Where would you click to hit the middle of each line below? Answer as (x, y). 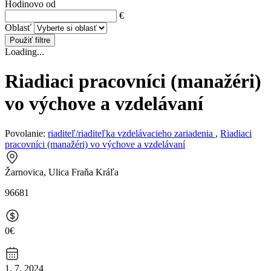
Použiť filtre (30, 40)
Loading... (24, 51)
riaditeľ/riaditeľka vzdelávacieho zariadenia (132, 133)
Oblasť (18, 27)
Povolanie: (25, 133)
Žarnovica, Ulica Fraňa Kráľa (62, 172)
